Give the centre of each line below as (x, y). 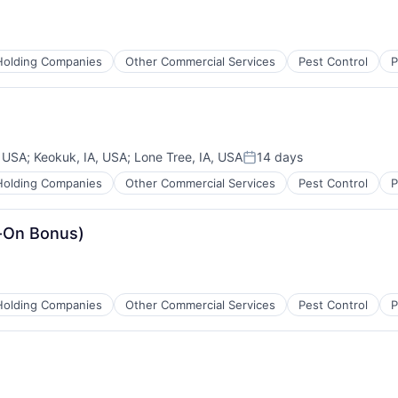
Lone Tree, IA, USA (188, 157)
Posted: (267, 164)
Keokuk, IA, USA (80, 157)
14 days (280, 157)
